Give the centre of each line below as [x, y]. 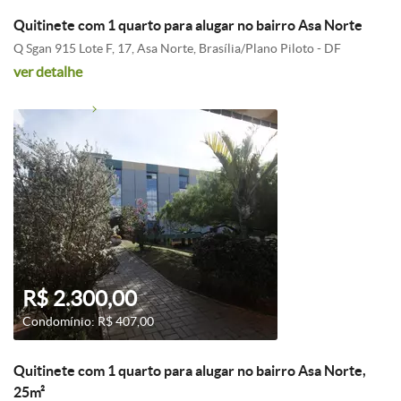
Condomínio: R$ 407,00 [88, 321]
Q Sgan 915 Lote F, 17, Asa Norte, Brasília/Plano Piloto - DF [177, 48]
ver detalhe [48, 72]
